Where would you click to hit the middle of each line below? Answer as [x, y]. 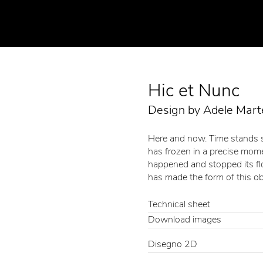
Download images [184, 220]
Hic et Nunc [193, 90]
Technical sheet [179, 205]
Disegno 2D [173, 245]
